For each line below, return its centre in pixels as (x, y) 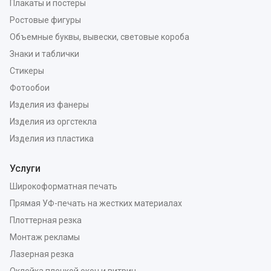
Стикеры (27, 70)
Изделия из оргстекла (53, 121)
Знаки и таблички (44, 54)
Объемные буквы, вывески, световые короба (100, 37)
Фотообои (30, 87)
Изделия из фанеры (49, 104)
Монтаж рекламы (45, 237)
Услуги (25, 168)
